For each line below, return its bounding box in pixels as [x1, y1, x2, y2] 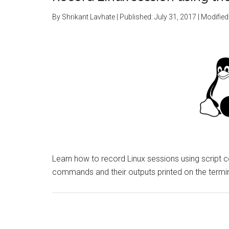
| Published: [115, 13, 154, 21]
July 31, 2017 [154, 13, 196, 21]
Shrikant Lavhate [62, 13, 115, 21]
